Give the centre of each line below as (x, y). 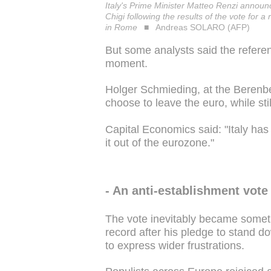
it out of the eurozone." (160, 142)
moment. (126, 63)
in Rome (121, 27)
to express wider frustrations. (175, 245)
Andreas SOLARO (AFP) (202, 27)
